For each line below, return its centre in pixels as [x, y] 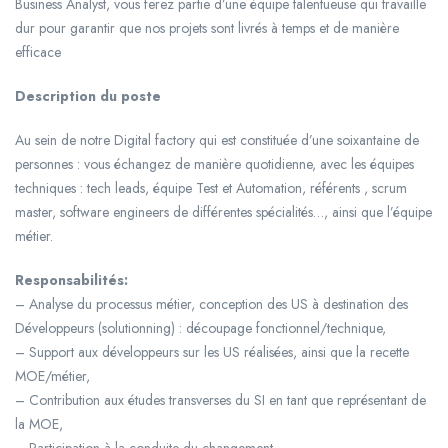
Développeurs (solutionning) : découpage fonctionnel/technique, [200, 328]
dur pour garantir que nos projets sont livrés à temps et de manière [207, 28]
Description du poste [88, 96]
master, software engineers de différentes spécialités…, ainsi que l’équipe [223, 212]
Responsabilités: [71, 280]
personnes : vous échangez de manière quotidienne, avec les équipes [214, 164]
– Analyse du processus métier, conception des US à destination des [211, 304]
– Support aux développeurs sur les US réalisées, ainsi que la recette [212, 352]
